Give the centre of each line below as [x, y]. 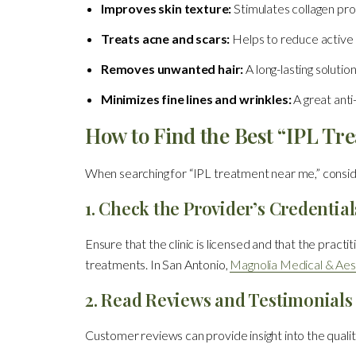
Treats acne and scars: [165, 38]
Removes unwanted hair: [172, 68]
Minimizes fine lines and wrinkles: [196, 99]
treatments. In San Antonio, [157, 264]
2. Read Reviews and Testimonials [219, 299]
